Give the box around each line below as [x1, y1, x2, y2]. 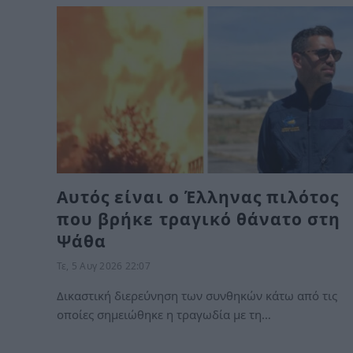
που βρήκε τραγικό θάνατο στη [57, 207, 341, 230]
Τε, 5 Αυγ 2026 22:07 [57, 258, 150, 273]
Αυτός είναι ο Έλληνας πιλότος [57, 185, 340, 208]
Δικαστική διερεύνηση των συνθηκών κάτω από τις [57, 287, 337, 303]
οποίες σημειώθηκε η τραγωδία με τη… [57, 306, 271, 322]
